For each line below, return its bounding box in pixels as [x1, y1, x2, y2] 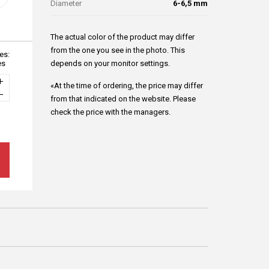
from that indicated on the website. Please [50, 94, 196, 103]
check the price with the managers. [50, 107, 171, 116]
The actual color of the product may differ [50, 32, 195, 41]
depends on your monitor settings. [50, 59, 170, 68]
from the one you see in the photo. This [50, 46, 185, 55]
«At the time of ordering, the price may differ [50, 81, 203, 90]
